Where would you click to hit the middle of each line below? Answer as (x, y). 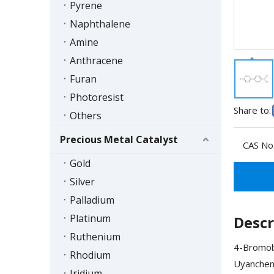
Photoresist (97, 98)
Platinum (90, 219)
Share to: (252, 110)
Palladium (92, 200)
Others (86, 116)
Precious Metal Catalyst (119, 140)
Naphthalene (100, 24)
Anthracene (96, 61)
